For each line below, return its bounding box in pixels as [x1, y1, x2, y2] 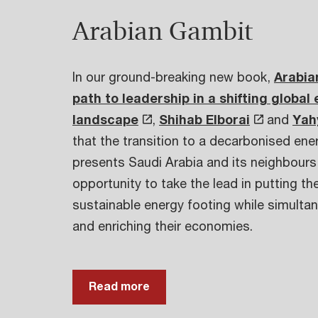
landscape [72, 111, 138, 127]
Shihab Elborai [159, 111, 250, 127]
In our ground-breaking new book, [72, 69, 274, 84]
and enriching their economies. [72, 218, 253, 234]
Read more [89, 279, 150, 292]
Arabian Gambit [72, 14, 253, 47]
